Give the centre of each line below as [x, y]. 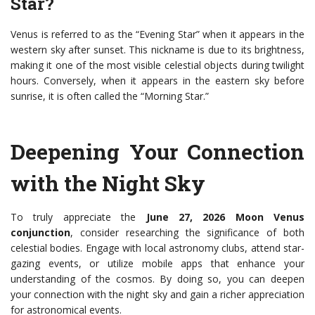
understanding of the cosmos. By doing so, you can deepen [157, 279]
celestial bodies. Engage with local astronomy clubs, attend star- [157, 248]
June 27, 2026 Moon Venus [225, 217]
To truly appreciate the [78, 217]
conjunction [40, 233]
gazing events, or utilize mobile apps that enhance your [157, 264]
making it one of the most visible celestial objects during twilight [157, 65]
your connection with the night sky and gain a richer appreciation [157, 295]
